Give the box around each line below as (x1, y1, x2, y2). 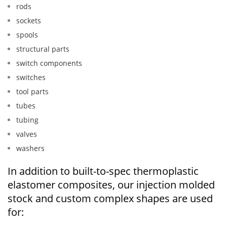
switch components (16, 58, 82, 68)
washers (16, 143, 45, 154)
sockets (16, 16, 41, 26)
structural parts (16, 44, 69, 54)
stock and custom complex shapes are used (8, 192, 213, 206)
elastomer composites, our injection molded (8, 178, 215, 192)
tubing (16, 115, 39, 125)
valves (16, 129, 37, 139)
